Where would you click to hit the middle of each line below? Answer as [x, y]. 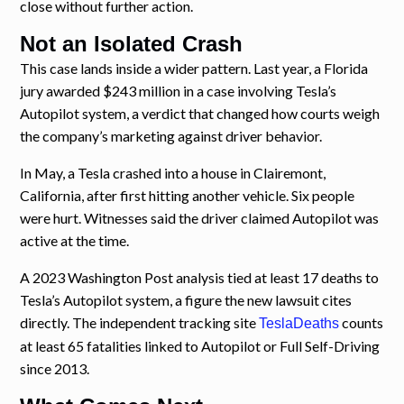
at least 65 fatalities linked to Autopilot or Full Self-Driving [200, 345]
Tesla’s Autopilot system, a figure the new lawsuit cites [186, 299]
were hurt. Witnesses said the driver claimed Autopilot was [200, 217]
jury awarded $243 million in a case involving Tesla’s [179, 90]
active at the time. [75, 240]
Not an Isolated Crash [132, 43]
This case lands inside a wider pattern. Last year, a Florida [194, 68]
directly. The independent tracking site [140, 322]
